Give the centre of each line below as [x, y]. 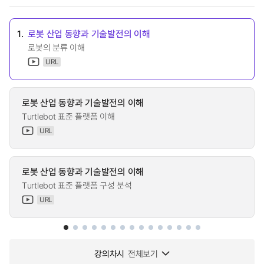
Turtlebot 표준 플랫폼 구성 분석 [77, 185]
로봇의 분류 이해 [56, 47]
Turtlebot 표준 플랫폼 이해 [68, 116]
